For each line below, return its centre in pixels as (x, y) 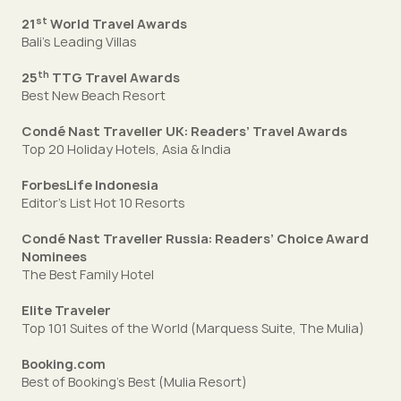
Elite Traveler (66, 310)
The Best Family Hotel (88, 274)
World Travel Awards (117, 24)
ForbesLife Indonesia (90, 185)
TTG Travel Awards (115, 77)
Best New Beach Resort (94, 95)
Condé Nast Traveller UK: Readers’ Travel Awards (184, 131)
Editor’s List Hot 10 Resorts (103, 203)
